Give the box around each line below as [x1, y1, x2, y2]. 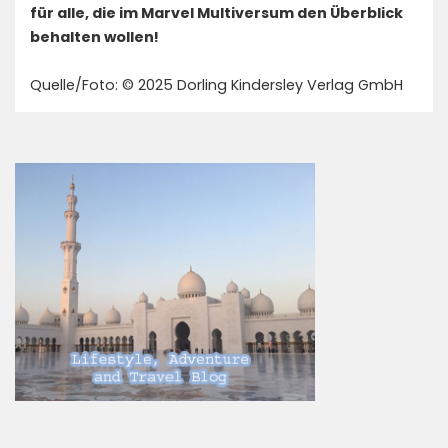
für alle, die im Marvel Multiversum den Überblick [30, 3, 403, 23]
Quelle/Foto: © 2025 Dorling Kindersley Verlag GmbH [30, 75, 403, 95]
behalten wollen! [30, 27, 159, 47]
